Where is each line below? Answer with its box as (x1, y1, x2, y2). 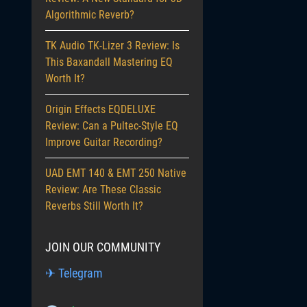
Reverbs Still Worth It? (45, 199, 143, 212)
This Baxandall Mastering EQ (45, 56, 173, 69)
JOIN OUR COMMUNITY (45, 240, 160, 254)
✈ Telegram (45, 266, 103, 280)
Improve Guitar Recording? (45, 136, 162, 149)
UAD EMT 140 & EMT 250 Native (45, 167, 186, 180)
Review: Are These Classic (45, 183, 161, 196)
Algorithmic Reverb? (45, 8, 134, 21)
